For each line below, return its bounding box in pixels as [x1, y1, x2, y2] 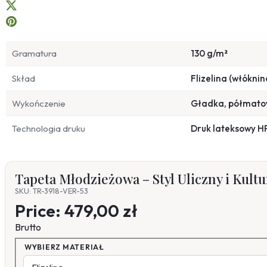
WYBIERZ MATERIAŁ [24, 243, 104, 252]
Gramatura [12, 48, 57, 60]
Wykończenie [12, 98, 66, 110]
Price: [15, 200, 64, 222]
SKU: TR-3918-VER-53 [15, 187, 88, 196]
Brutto [15, 221, 41, 234]
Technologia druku [12, 123, 85, 135]
